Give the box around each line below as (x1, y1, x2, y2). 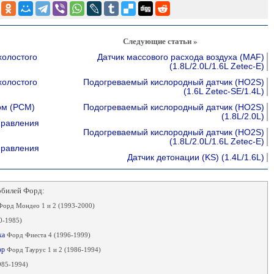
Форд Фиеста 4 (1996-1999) (6, 231, 91, 239)
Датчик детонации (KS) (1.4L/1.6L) (127, 152, 264, 162)
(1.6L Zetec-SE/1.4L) (183, 86, 264, 96)
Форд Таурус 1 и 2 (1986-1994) (6, 246, 101, 253)
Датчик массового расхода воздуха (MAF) (97, 52, 264, 62)
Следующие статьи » (123, 37, 198, 46)
